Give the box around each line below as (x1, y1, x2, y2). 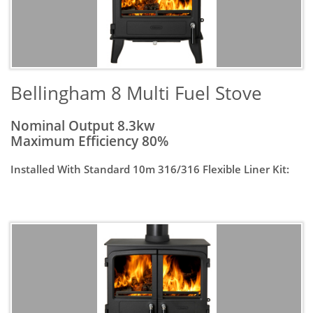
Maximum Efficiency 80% (10, 132, 168, 150)
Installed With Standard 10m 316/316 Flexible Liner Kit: (10, 162, 289, 176)
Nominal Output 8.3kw (10, 117, 155, 135)
